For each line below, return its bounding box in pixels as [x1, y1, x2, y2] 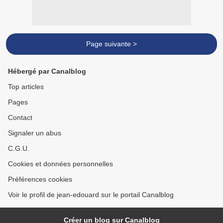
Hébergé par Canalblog [8, 67, 86, 75]
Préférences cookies [8, 175, 72, 183]
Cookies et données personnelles [8, 160, 113, 168]
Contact [8, 113, 32, 121]
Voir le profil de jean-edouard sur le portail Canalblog [8, 191, 174, 199]
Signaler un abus [8, 129, 61, 137]
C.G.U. [8, 144, 29, 152]
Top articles [8, 83, 44, 91]
